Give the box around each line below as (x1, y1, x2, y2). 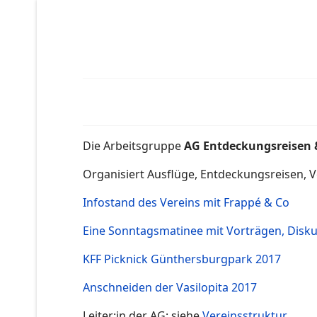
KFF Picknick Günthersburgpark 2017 (83, 251, 281, 267)
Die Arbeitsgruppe (83, 138, 184, 154)
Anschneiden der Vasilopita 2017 (83, 279, 257, 295)
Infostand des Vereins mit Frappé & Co (83, 195, 289, 210)
